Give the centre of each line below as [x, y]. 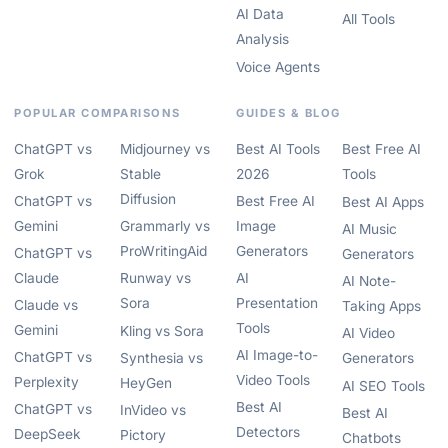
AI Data [260, 14]
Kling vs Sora [162, 331]
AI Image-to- [277, 355]
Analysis [262, 39]
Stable [140, 174]
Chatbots [371, 438]
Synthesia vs [161, 358]
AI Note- [369, 281]
